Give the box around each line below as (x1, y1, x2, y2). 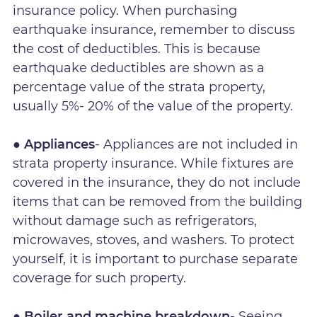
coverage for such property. (13, 270, 197, 287)
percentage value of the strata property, (13, 79, 266, 96)
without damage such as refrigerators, (13, 213, 258, 229)
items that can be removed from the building (13, 194, 303, 210)
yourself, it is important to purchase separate (13, 251, 299, 267)
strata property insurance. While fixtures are (13, 156, 294, 172)
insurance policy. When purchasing (13, 3, 238, 19)
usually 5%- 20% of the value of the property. (13, 98, 297, 115)
